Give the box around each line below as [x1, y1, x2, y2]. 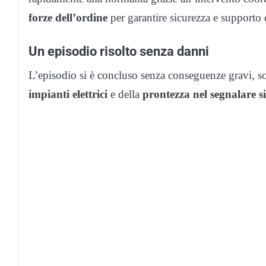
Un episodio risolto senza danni [28, 43, 209, 59]
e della [107, 88, 142, 101]
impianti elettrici [28, 88, 107, 101]
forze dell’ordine [28, 11, 107, 24]
